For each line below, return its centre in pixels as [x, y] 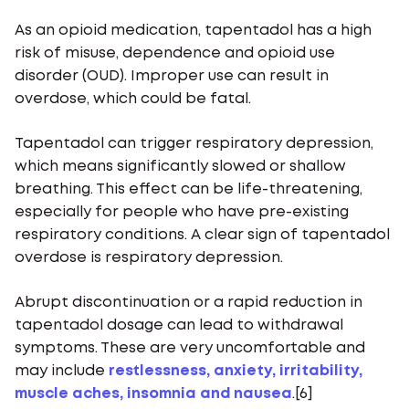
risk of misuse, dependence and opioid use [175, 53]
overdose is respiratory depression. [149, 258]
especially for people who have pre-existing [182, 212]
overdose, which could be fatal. [135, 99]
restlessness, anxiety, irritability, [236, 371]
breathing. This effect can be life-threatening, [189, 189]
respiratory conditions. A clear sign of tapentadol [202, 235]
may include [62, 371]
